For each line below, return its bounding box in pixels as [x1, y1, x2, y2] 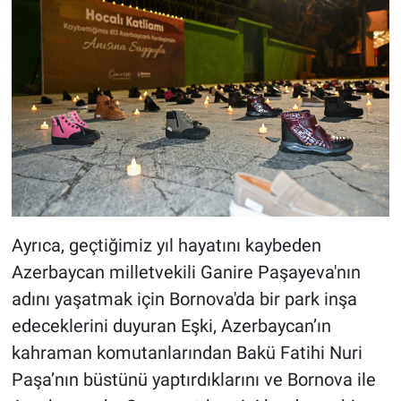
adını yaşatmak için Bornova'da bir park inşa [11, 287, 357, 310]
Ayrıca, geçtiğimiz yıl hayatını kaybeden [11, 234, 321, 256]
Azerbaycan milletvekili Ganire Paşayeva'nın [11, 260, 361, 283]
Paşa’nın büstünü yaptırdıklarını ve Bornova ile [11, 368, 376, 390]
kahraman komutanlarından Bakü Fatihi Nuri [11, 341, 363, 363]
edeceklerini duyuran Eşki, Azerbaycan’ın [11, 314, 331, 337]
